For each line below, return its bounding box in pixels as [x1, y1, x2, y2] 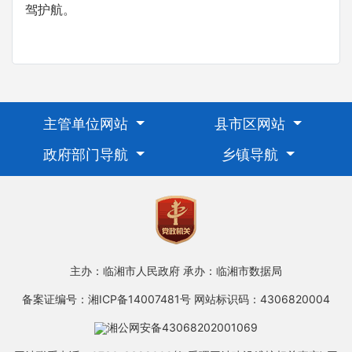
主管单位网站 [43, 115, 133, 132]
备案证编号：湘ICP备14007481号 [22, 291, 191, 306]
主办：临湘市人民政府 [70, 263, 180, 277]
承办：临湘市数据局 [183, 263, 282, 277]
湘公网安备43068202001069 [107, 320, 258, 334]
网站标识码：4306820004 [194, 291, 330, 306]
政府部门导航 [43, 145, 133, 163]
